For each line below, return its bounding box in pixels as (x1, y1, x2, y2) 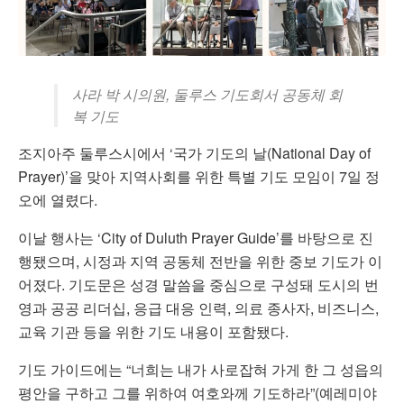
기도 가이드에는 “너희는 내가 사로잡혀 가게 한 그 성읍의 (18, 358, 383, 380)
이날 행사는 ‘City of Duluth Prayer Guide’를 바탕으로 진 (18, 226, 373, 248)
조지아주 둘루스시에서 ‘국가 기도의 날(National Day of (18, 142, 371, 163)
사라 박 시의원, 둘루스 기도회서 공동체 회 (72, 83, 343, 105)
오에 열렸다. (18, 188, 97, 210)
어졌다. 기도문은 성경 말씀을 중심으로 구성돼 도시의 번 (18, 273, 379, 295)
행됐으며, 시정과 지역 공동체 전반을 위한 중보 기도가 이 (18, 250, 382, 271)
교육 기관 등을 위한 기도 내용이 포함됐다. (18, 320, 289, 342)
